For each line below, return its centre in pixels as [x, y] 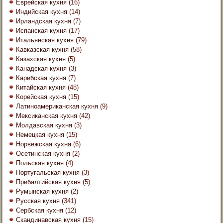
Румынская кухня [43, 191]
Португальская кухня [48, 172]
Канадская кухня [42, 68]
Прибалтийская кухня [49, 182]
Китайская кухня [41, 87]
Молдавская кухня [44, 125]
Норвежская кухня [44, 144]
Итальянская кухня [45, 40]
